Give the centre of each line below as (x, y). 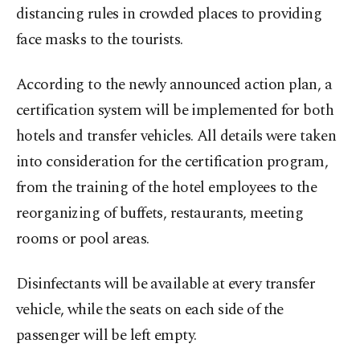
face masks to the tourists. (100, 40)
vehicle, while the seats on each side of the (150, 310)
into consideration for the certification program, (172, 162)
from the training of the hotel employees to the (167, 188)
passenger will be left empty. (106, 336)
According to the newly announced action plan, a (174, 85)
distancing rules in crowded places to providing (169, 14)
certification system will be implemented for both (175, 111)
